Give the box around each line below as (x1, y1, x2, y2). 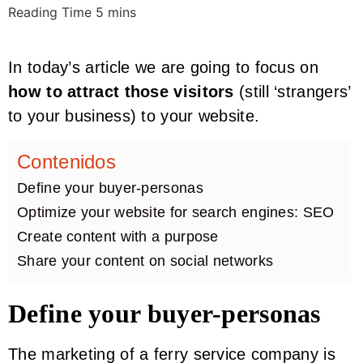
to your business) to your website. (8, 107, 260, 126)
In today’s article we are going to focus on (8, 58, 318, 77)
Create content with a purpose (17, 228, 219, 246)
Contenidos (17, 151, 116, 173)
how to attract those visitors (8, 83, 234, 101)
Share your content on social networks (17, 253, 274, 270)
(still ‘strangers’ (233, 83, 351, 101)
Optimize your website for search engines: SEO (17, 204, 335, 221)
